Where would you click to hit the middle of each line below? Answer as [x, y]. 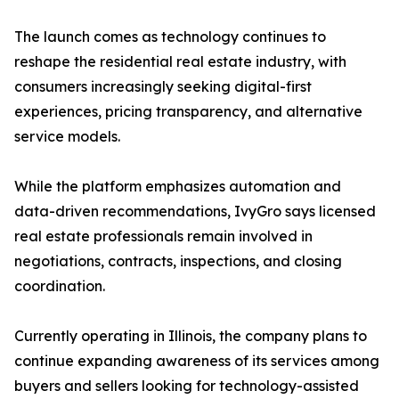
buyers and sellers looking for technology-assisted [187, 386]
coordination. [60, 286]
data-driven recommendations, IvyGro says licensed [195, 212]
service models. [67, 137]
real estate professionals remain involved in [163, 236]
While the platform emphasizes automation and [178, 187]
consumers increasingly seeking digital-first [163, 87]
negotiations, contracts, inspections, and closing [178, 261]
